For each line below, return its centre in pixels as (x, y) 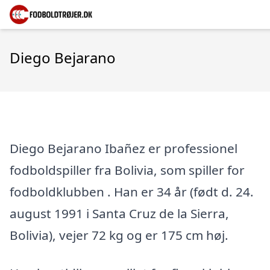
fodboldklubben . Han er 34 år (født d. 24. (132, 191)
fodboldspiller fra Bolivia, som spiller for (127, 170)
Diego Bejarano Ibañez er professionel (124, 148)
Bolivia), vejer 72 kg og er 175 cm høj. (119, 235)
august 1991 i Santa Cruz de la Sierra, (119, 213)
